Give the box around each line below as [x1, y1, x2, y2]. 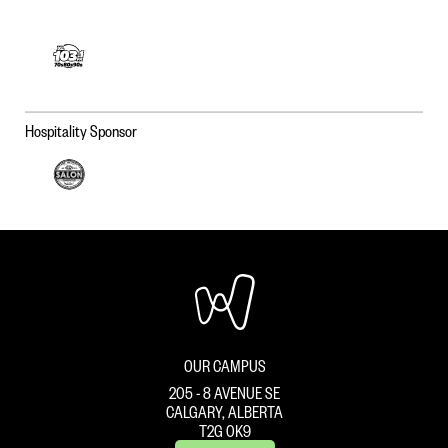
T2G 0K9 [198, 420, 251, 442]
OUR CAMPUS [183, 355, 266, 377]
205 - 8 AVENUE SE [169, 382, 280, 404]
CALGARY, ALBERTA [166, 401, 283, 423]
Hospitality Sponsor [25, 119, 137, 141]
